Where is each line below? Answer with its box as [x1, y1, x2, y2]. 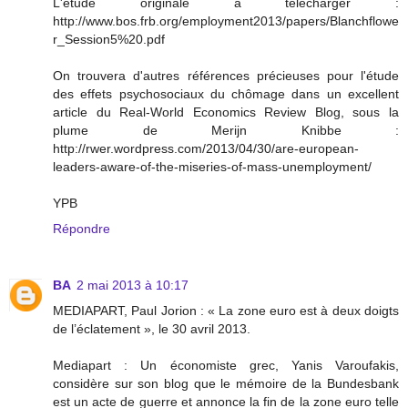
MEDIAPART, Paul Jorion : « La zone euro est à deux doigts [53, 303, 399, 319]
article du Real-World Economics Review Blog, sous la [53, 105, 399, 120]
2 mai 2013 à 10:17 [76, 278, 189, 293]
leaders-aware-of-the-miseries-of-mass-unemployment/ [53, 159, 372, 175]
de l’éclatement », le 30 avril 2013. [53, 321, 250, 337]
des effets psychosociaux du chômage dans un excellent [53, 87, 399, 102]
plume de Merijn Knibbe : [53, 123, 399, 138]
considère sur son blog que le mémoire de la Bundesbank [53, 376, 399, 392]
